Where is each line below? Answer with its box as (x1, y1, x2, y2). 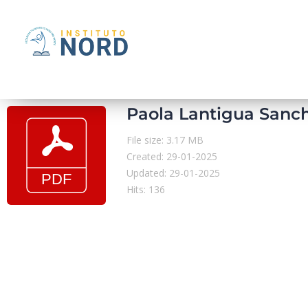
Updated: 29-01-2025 (126, 166, 220, 179)
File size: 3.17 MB (126, 133, 203, 146)
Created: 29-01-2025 (126, 149, 217, 163)
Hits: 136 (126, 182, 165, 196)
